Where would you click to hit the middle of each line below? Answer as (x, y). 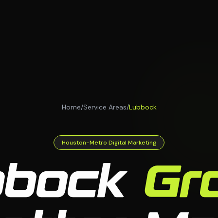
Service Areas (105, 107)
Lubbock (143, 107)
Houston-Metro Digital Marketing (109, 143)
